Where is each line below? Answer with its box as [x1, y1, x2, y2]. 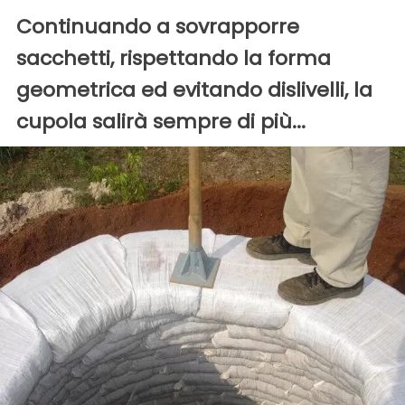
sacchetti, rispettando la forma [16, 43, 331, 72]
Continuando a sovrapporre [16, 12, 299, 41]
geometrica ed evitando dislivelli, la [16, 75, 372, 104]
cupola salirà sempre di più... [16, 107, 306, 136]
